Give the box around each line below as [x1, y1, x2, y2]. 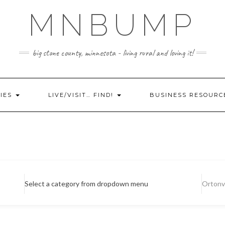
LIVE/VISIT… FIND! [48, 91, 116, 98]
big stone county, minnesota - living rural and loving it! [32, 47, 193, 58]
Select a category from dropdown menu [24, 179, 148, 188]
